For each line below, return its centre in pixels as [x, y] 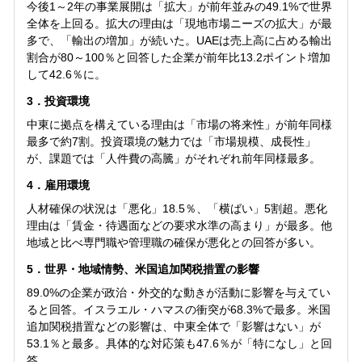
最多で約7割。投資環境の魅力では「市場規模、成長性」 [171, 142]
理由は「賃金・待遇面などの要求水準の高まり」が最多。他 [179, 226]
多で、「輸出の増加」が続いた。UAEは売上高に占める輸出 [179, 41]
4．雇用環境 [58, 185]
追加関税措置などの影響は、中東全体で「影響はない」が [173, 327]
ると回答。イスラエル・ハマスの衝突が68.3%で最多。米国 [178, 310]
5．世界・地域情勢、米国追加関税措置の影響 [143, 269]
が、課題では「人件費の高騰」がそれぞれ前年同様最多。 [173, 159]
